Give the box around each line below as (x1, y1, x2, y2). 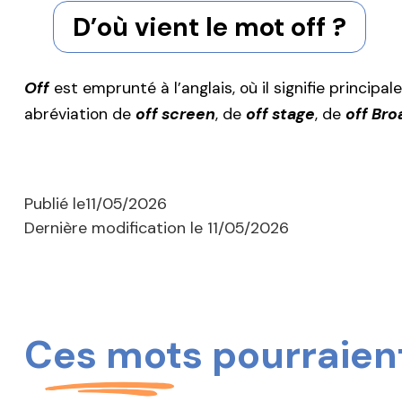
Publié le (24, 192, 85, 214)
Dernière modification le (24, 216, 207, 239)
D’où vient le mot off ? (72, 10, 346, 45)
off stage (246, 103, 315, 124)
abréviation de (24, 103, 135, 124)
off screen (135, 103, 215, 124)
